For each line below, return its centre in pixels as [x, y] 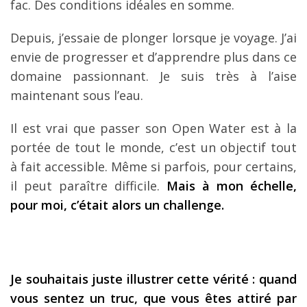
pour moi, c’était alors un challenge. [117, 205]
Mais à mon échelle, [232, 185]
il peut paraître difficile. [88, 185]
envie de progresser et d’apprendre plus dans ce [153, 57]
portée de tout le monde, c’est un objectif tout [153, 147]
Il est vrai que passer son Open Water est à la [153, 128]
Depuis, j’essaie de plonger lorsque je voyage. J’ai [153, 37]
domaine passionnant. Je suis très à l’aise [153, 76]
